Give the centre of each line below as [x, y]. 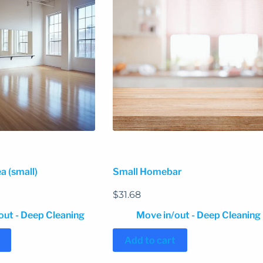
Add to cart [150, 240]
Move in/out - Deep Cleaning [198, 215]
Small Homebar [147, 172]
